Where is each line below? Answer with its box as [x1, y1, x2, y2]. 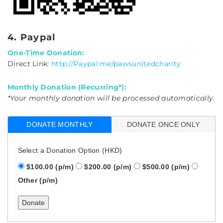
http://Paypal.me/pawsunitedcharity [51, 59, 181, 68]
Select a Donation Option [17, 146, 103, 154]
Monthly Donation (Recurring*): [7, 82, 126, 92]
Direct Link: [7, 59, 51, 68]
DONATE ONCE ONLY [126, 120, 200, 128]
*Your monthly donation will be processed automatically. [7, 93, 215, 103]
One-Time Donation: [7, 48, 85, 57]
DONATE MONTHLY [26, 120, 93, 128]
